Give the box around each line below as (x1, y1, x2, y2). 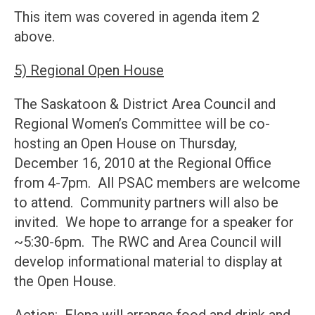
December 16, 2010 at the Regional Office (14, 155, 271, 172)
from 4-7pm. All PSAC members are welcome (14, 174, 300, 192)
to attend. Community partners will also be (14, 194, 278, 212)
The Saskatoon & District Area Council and (14, 96, 276, 113)
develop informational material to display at (14, 253, 283, 271)
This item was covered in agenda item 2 (14, 8, 259, 26)
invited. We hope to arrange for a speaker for (14, 214, 294, 231)
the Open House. (14, 273, 116, 290)
